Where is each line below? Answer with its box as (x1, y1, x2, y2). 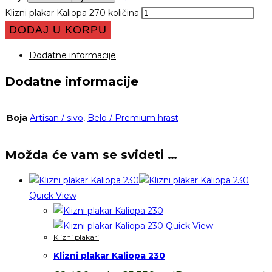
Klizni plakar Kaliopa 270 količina (5, 7, 139, 18)
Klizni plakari (53, 233, 99, 242)
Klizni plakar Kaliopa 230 (53, 250, 165, 261)
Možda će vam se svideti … (5, 147, 177, 162)
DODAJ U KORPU (9, 23, 107, 36)
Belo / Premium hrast (87, 112, 178, 123)
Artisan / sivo (30, 112, 83, 123)
